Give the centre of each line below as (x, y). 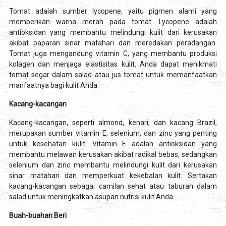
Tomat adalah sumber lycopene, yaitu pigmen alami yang (113, 11)
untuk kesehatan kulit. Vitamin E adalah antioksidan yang (113, 144)
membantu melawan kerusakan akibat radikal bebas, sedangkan (113, 155)
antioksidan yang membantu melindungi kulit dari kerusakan (113, 33)
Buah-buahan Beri (38, 216)
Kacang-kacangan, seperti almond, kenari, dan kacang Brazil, (113, 123)
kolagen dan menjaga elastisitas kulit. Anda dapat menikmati (113, 64)
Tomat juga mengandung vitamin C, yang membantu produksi (113, 54)
